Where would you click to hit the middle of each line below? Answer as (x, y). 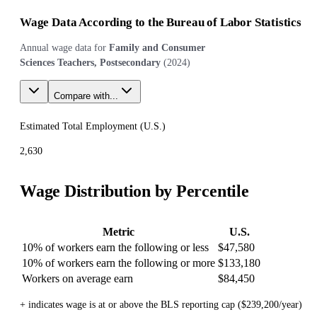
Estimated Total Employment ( (82, 127)
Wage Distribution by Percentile (134, 191)
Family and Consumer (157, 48)
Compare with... (86, 96)
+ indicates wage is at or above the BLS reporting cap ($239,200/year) (161, 305)
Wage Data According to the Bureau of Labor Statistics (161, 23)
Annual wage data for (63, 48)
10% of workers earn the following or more (119, 263)
